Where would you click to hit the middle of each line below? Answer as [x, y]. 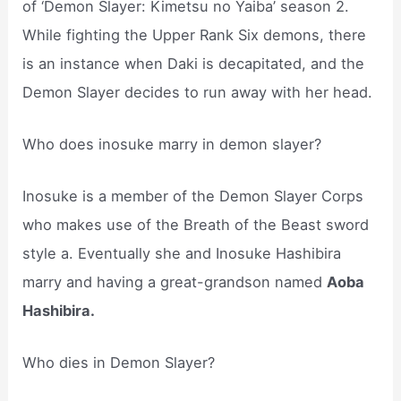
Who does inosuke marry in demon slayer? [172, 144]
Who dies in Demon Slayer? [119, 363]
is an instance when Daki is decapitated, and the [194, 63]
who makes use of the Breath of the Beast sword [196, 225]
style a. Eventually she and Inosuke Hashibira [182, 254]
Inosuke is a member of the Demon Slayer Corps [193, 196]
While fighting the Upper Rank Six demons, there [195, 34]
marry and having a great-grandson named [175, 282]
